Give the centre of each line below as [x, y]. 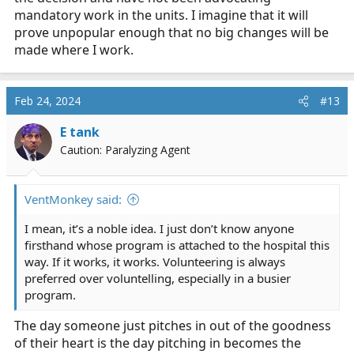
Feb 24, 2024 [47, 101]
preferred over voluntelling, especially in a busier [158, 278]
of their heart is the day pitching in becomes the [158, 343]
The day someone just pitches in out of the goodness [173, 326]
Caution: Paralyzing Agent [125, 150]
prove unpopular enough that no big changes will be [171, 32]
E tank [80, 132]
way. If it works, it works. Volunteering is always [155, 262]
